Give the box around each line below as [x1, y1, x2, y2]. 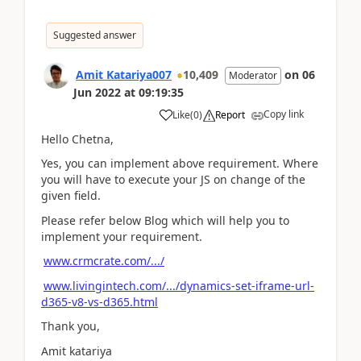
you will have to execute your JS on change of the [41, 172, 305, 187]
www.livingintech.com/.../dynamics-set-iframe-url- [44, 277, 314, 293]
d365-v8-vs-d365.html [41, 293, 158, 309]
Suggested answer [53, 27, 136, 42]
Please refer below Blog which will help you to [41, 212, 289, 228]
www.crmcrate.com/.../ [44, 253, 164, 268]
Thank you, [41, 318, 100, 334]
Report [215, 107, 245, 122]
